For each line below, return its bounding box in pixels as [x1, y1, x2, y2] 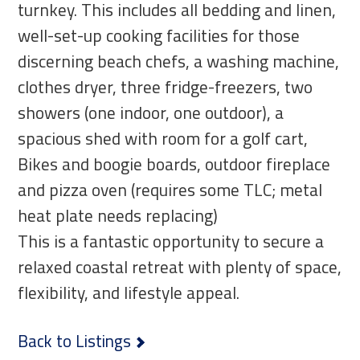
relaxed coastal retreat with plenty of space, [18, 253, 342, 280]
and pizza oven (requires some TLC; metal [18, 176, 323, 202]
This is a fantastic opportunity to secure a [18, 227, 325, 254]
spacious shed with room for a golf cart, [18, 125, 309, 151]
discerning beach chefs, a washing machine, [18, 47, 340, 74]
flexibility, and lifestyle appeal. [18, 279, 240, 305]
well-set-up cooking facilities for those [18, 22, 301, 48]
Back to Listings [18, 327, 136, 354]
